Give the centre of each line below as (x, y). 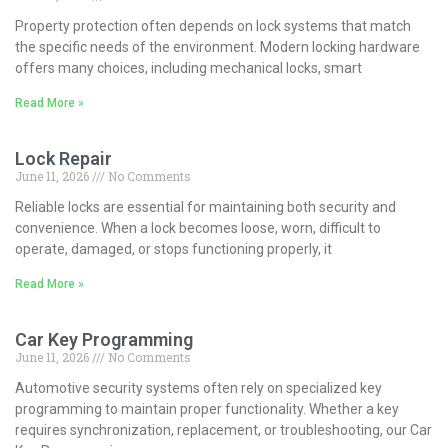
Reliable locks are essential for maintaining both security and (205, 206)
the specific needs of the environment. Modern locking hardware (217, 46)
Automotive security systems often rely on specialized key (198, 387)
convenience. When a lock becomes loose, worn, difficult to (198, 227)
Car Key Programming (104, 339)
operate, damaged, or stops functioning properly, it (173, 248)
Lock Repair (63, 158)
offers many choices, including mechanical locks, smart (188, 67)
